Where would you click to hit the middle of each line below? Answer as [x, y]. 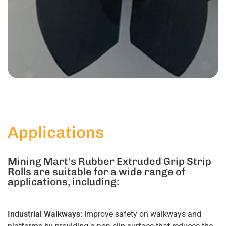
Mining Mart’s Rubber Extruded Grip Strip [109, 161]
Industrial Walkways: [45, 214]
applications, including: [63, 182]
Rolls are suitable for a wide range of [96, 172]
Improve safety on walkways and [142, 214]
